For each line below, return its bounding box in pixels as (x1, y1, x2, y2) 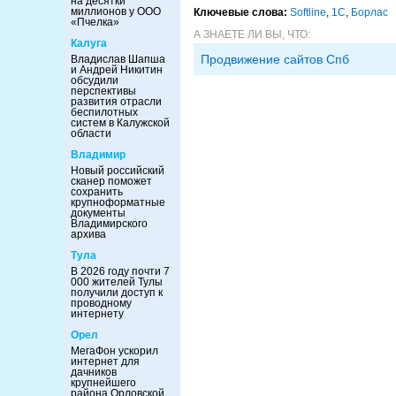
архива (71, 228, 106, 240)
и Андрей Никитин (71, 64, 163, 76)
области (71, 127, 111, 140)
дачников (71, 366, 117, 378)
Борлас (351, 5, 388, 19)
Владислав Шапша (71, 53, 165, 65)
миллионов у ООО (71, 5, 161, 18)
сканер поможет (71, 175, 152, 187)
